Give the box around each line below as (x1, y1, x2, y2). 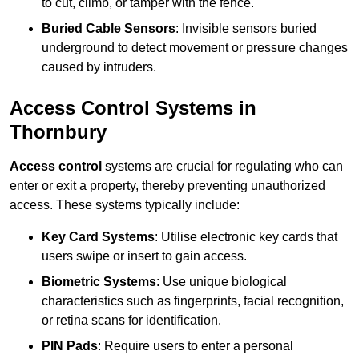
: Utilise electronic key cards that (155, 230, 337, 244)
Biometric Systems (42, 275, 156, 289)
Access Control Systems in (10, 97, 256, 119)
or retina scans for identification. (42, 313, 221, 328)
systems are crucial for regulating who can (102, 159, 343, 174)
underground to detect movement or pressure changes (42, 41, 348, 55)
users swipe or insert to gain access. (42, 249, 247, 264)
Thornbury (10, 121, 107, 143)
